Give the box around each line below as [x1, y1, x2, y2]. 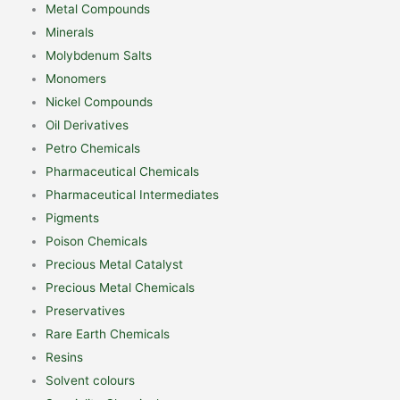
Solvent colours [46, 372, 136, 387]
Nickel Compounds [46, 94, 154, 109]
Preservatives [46, 303, 126, 318]
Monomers [46, 71, 107, 86]
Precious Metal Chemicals [46, 279, 196, 295]
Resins [46, 349, 84, 364]
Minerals [46, 24, 95, 39]
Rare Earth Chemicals [46, 326, 171, 341]
